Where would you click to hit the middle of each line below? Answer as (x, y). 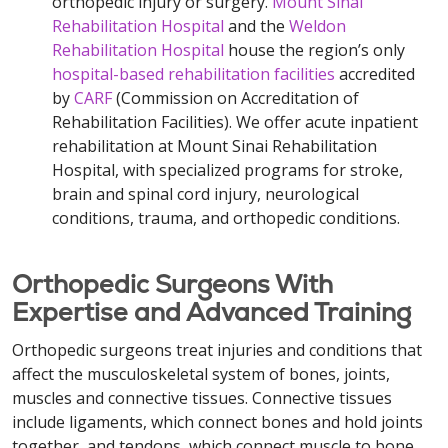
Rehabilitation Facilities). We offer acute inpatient (235, 122)
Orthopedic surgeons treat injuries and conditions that (217, 350)
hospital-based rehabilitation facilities (193, 74)
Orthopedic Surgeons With (172, 284)
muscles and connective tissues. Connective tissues (202, 398)
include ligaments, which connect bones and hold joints (217, 422)
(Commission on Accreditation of (235, 98)
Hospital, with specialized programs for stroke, (227, 170)
